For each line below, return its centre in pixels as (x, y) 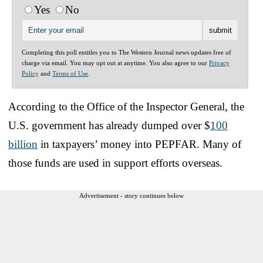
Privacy (219, 63)
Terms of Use (70, 74)
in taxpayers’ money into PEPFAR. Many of (139, 144)
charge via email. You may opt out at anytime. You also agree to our (115, 63)
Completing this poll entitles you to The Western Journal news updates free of (127, 53)
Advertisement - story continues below (131, 196)
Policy (30, 74)
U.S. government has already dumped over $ (109, 126)
